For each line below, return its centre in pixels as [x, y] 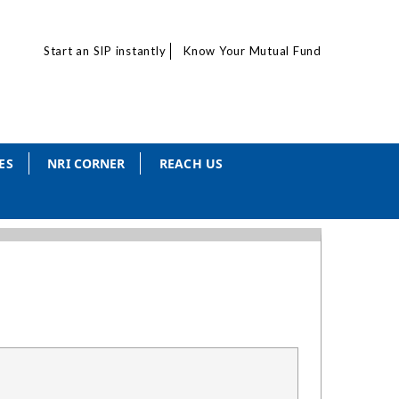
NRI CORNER [86, 163]
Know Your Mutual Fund [252, 51]
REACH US [191, 163]
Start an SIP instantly [105, 51]
